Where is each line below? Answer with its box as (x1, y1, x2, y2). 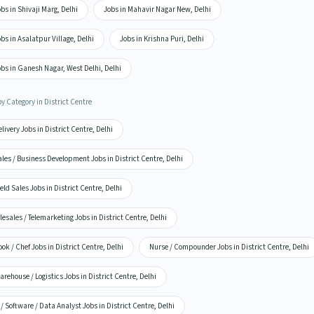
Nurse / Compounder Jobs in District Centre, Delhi (149, 242, 309, 252)
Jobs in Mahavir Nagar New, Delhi (103, 4, 211, 15)
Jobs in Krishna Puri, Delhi (119, 34, 204, 44)
